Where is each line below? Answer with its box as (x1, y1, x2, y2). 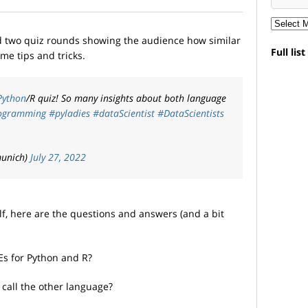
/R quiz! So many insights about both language (25, 91, 226, 105)
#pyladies (48, 107, 90, 120)
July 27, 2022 (30, 151, 86, 164)
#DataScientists (157, 107, 224, 120)
